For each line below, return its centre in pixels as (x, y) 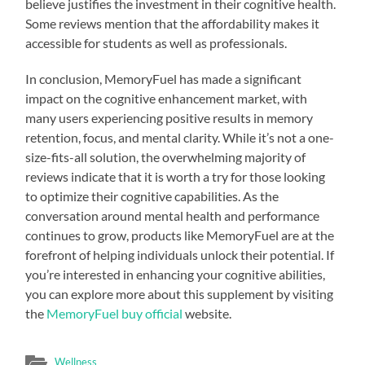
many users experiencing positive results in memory (169, 117)
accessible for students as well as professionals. (156, 42)
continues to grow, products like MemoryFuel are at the (180, 235)
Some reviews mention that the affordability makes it (173, 23)
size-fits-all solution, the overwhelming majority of (166, 156)
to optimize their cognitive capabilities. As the (152, 196)
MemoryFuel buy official (115, 313)
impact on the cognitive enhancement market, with (167, 98)
